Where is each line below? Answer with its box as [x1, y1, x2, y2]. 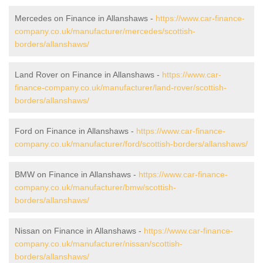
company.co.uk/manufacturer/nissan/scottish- [15, 238, 183, 248]
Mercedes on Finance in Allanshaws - [15, 13, 156, 23]
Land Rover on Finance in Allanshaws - [15, 69, 162, 79]
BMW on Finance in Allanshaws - [15, 169, 139, 179]
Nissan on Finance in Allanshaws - [15, 225, 144, 235]
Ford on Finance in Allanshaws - [15, 126, 136, 136]
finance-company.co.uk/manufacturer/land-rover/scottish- [15, 82, 227, 92]
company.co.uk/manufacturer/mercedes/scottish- [15, 26, 195, 36]
